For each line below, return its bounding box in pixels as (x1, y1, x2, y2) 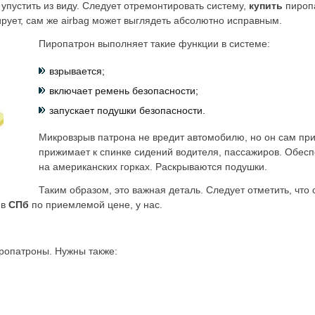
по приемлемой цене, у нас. (29, 199, 162, 210)
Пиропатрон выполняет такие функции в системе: (39, 38, 270, 49)
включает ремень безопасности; (49, 85, 198, 96)
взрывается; (49, 65, 105, 77)
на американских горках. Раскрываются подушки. (39, 161, 267, 172)
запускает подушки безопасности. (49, 105, 205, 116)
